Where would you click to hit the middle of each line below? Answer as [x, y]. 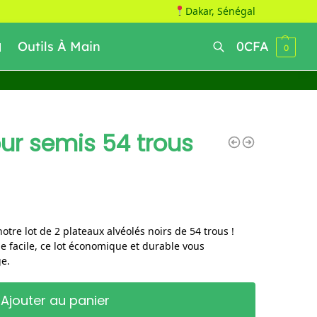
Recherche [43, 71]
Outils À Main [59, 46]
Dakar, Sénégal [220, 11]
